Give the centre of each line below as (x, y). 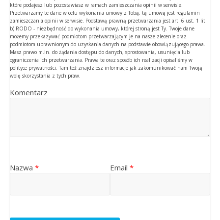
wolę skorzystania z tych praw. (45, 76)
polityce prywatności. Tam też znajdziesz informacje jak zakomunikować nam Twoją (106, 68)
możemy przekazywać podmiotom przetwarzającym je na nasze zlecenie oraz (98, 36)
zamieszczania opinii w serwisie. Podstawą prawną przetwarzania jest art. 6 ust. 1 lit (107, 21)
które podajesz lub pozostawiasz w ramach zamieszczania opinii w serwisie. (96, 5)
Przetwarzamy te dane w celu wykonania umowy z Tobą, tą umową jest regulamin (105, 13)
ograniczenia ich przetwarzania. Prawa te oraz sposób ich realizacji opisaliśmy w (101, 60)
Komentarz (28, 92)
